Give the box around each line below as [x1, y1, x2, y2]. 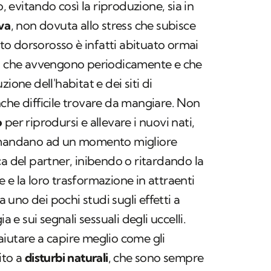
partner [29, 153, 70, 169]
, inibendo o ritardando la [70, 153, 204, 169]
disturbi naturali [24, 250, 108, 266]
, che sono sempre [108, 250, 204, 266]
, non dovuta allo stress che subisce [10, 18, 196, 33]
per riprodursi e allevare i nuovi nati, [2, 114, 195, 130]
